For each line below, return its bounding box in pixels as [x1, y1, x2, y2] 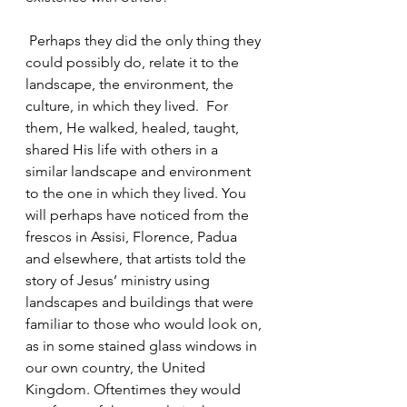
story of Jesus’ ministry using [25, 272, 213, 289]
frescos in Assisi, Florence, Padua [25, 228, 241, 245]
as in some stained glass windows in [25, 337, 261, 354]
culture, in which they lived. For [25, 97, 232, 114]
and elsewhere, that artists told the [25, 250, 250, 267]
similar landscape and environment [25, 163, 254, 180]
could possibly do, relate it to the [25, 54, 243, 71]
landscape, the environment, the [25, 75, 237, 93]
